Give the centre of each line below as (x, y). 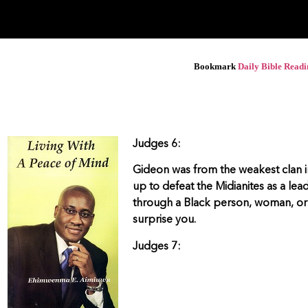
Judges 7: (157, 246)
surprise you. (165, 220)
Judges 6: (157, 144)
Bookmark (216, 66)
